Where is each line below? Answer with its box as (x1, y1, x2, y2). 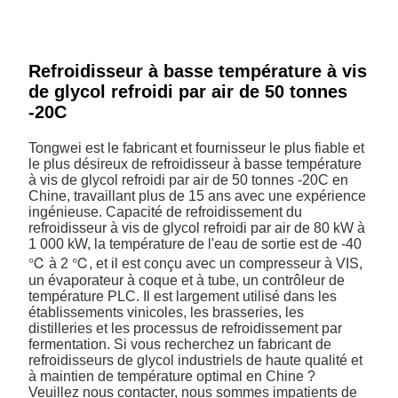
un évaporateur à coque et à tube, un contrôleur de (28, 272, 346, 288)
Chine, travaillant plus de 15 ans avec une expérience (28, 187, 367, 203)
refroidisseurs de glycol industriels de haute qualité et (28, 352, 363, 368)
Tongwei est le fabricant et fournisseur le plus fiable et (28, 139, 365, 155)
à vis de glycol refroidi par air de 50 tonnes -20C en (28, 171, 349, 187)
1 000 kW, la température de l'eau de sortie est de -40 (28, 235, 362, 251)
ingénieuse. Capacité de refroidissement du (28, 203, 303, 219)
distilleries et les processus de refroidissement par (28, 320, 343, 336)
